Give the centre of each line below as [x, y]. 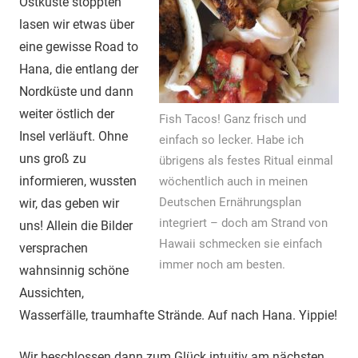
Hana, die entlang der [79, 70]
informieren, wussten [78, 181]
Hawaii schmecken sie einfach [241, 244]
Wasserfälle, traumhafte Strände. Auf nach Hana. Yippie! [178, 316]
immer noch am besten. [222, 265]
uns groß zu [53, 159]
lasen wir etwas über [77, 25]
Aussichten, [52, 293]
